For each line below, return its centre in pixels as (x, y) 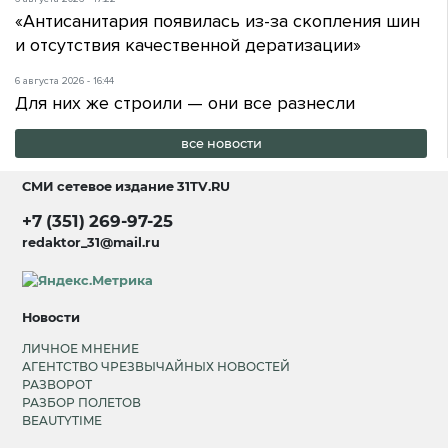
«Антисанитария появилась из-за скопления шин (217, 20)
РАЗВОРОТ (57, 385)
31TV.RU (204, 186)
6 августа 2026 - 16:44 (64, 81)
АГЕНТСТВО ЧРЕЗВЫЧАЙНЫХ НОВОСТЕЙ (156, 367)
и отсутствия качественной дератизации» (188, 44)
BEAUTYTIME (62, 421)
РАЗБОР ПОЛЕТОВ (82, 403)
